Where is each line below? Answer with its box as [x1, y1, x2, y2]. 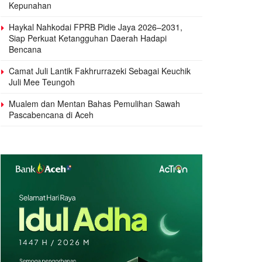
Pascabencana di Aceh [9, 109, 94, 121]
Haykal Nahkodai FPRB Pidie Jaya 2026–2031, [9, 21, 182, 33]
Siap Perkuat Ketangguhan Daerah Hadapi [9, 32, 167, 44]
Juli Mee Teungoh [9, 76, 75, 88]
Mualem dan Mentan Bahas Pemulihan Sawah [9, 98, 180, 110]
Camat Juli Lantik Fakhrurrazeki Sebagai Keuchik [9, 65, 191, 77]
